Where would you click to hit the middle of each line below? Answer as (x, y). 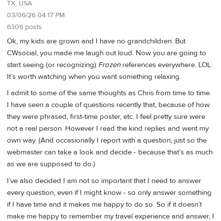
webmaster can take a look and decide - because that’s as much (110, 152)
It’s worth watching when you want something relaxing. (94, 77)
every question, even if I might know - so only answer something (109, 192)
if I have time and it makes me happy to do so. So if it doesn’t (104, 204)
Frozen (109, 65)
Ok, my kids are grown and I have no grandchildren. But (96, 41)
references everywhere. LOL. (166, 65)
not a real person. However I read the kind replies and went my (108, 129)
